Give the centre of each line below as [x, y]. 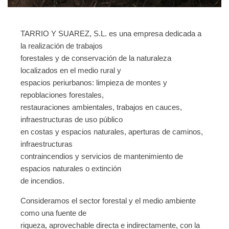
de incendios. [42, 181]
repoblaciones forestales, [62, 95]
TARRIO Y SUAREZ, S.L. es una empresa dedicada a [111, 34]
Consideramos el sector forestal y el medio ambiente [108, 201]
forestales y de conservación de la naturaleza [96, 58]
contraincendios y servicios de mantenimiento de [102, 156]
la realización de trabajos [62, 46]
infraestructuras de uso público [72, 120]
